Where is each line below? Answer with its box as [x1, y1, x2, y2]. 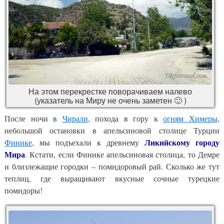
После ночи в [4, 112, 62, 123]
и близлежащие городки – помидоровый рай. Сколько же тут [4, 160, 219, 171]
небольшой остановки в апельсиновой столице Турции [4, 124, 219, 135]
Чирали [62, 112, 88, 123]
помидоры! [4, 184, 42, 195]
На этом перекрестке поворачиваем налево [28, 85, 192, 97]
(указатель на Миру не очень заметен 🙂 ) [34, 94, 186, 106]
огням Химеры [163, 112, 218, 123]
